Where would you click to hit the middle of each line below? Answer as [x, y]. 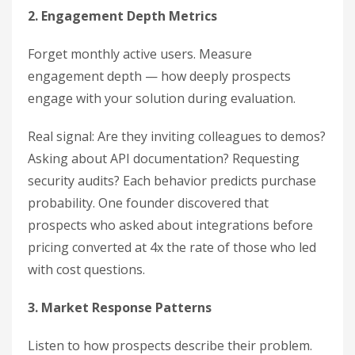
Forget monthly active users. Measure [140, 54]
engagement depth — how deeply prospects [159, 76]
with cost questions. [86, 269]
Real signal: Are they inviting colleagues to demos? [177, 136]
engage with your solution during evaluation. [162, 98]
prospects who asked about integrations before [170, 225]
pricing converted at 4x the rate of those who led [172, 247]
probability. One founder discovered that [148, 203]
